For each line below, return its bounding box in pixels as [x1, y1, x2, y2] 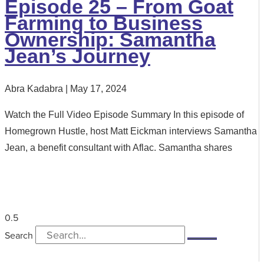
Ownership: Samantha [5, 28, 216, 51]
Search [5, 228, 33, 242]
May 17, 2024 [68, 83, 127, 94]
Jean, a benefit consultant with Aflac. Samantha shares [5, 142, 232, 153]
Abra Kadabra [5, 83, 65, 94]
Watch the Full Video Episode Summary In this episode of [5, 109, 244, 120]
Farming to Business [5, 11, 203, 34]
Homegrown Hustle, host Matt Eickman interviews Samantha [5, 126, 257, 136]
